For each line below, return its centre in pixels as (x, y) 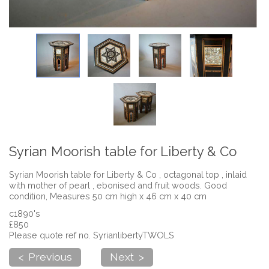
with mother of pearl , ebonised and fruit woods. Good (118, 185)
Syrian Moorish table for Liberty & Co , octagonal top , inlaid (128, 174)
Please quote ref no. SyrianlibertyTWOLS (92, 235)
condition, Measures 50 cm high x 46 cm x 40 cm (108, 196)
